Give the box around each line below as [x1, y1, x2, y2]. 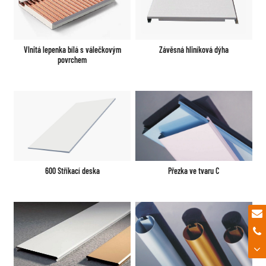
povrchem [58, 54, 87, 65]
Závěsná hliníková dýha [159, 45, 229, 55]
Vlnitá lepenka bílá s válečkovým [23, 44, 121, 55]
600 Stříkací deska [45, 165, 100, 176]
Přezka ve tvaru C [168, 165, 220, 176]
